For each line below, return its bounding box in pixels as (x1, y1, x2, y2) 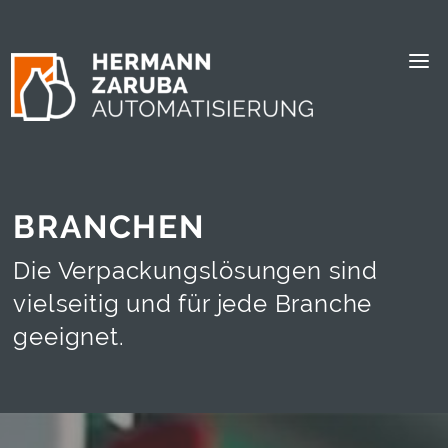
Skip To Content (23, 15, 145, 34)
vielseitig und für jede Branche (13, 289, 373, 318)
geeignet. (13, 322, 125, 351)
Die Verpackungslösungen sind (13, 256, 378, 285)
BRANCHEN (13, 208, 205, 245)
